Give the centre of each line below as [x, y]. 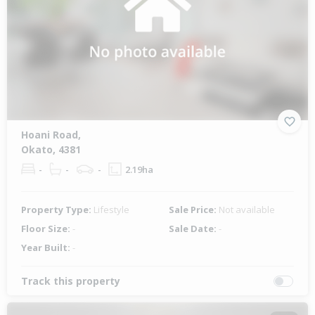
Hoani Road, [51, 135]
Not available [247, 210]
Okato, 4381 [51, 150]
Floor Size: [47, 229]
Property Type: [57, 210]
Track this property [71, 281]
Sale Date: [194, 229]
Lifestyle [111, 210]
